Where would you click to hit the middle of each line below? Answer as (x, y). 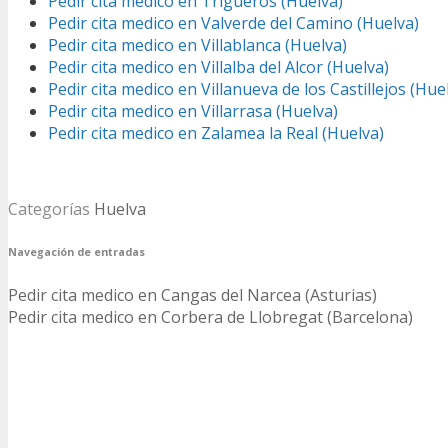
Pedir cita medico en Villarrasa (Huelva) (193, 111)
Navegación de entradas (76, 252)
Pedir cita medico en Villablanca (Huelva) (197, 45)
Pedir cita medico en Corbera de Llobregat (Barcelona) (210, 317)
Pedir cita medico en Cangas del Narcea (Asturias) (192, 295)
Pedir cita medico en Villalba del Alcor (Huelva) (218, 67)
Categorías (51, 209)
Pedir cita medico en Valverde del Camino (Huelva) (233, 23)
